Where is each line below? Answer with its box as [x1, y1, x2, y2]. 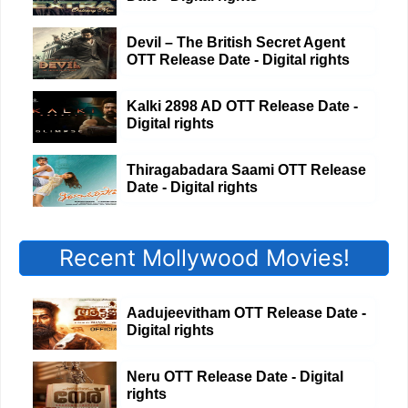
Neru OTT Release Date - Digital [127, 369, 343, 384]
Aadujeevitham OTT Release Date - [127, 305, 366, 321]
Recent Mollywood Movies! [58, 244, 350, 271]
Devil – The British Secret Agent [127, 35, 345, 50]
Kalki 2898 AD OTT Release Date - [127, 98, 358, 114]
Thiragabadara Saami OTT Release [127, 162, 366, 178]
